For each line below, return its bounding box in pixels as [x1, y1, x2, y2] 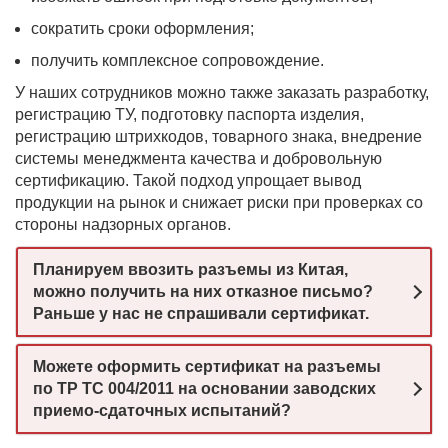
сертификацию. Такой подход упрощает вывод [15, 172, 361, 189]
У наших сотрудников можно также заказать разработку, [15, 84, 429, 101]
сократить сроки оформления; [31, 20, 254, 37]
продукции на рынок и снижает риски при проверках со [15, 194, 423, 211]
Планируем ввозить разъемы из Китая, [33, 261, 348, 278]
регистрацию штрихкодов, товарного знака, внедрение [15, 128, 422, 145]
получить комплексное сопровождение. [31, 52, 324, 69]
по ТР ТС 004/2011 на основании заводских [33, 380, 376, 397]
